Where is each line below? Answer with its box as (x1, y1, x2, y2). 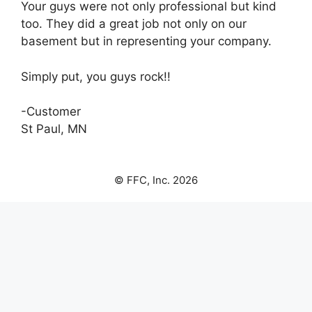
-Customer (21, 104, 81, 119)
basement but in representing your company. (21, 34, 272, 49)
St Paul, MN (21, 122, 87, 136)
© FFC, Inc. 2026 (114, 173, 198, 187)
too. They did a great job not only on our (21, 17, 247, 31)
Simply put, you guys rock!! (21, 69, 171, 84)
